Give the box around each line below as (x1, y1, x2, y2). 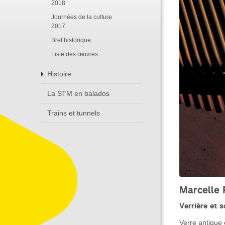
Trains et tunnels (47, 109, 100, 117)
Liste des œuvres (51, 51, 98, 58)
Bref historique (51, 37, 91, 44)
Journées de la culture (51, 14, 112, 21)
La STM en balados (47, 89, 109, 97)
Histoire (47, 70, 71, 78)
